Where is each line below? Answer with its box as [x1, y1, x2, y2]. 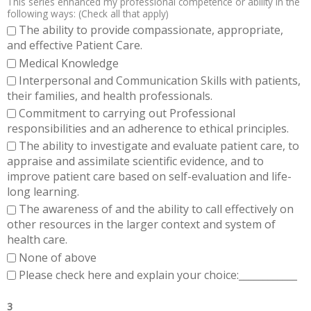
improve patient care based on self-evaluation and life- [7, 169, 292, 185]
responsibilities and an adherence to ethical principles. [7, 121, 289, 137]
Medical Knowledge [19, 55, 119, 71]
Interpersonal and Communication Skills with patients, [19, 72, 301, 88]
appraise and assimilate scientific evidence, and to [7, 153, 264, 169]
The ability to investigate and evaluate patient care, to [19, 138, 299, 154]
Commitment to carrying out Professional [19, 106, 235, 121]
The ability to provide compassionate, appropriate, [19, 22, 283, 38]
